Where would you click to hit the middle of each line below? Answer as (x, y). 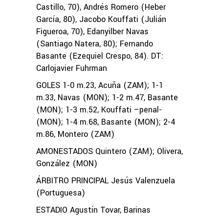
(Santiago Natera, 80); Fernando (95, 44)
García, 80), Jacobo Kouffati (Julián (101, 19)
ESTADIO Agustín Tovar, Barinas (93, 210)
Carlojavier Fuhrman (72, 68)
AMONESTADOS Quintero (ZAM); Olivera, (109, 151)
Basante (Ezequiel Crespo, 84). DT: (100, 56)
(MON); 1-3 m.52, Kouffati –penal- (99, 109)
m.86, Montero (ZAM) (75, 134)
